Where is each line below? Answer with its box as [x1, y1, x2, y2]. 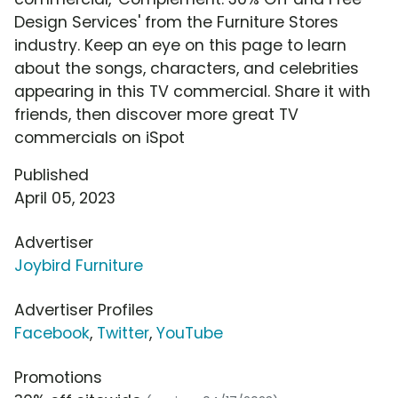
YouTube [156, 322, 223, 345]
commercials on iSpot [14, 127, 185, 149]
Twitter [97, 322, 149, 345]
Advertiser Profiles [14, 299, 154, 322]
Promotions [14, 367, 102, 389]
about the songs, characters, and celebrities [14, 58, 359, 80]
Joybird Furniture [14, 255, 143, 277]
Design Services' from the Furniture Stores [14, 12, 338, 34]
